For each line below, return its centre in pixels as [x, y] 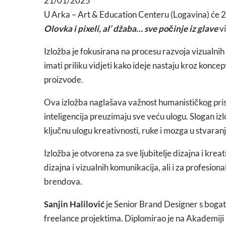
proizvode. [64, 79]
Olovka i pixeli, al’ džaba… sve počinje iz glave [131, 29]
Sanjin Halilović [74, 204]
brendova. [63, 181]
